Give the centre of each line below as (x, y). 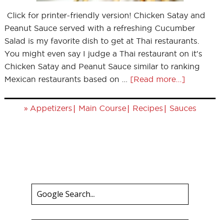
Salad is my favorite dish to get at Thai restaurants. (102, 41)
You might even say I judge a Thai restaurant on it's (103, 54)
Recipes (148, 108)
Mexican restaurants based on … (67, 79)
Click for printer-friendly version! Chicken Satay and (105, 15)
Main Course (102, 108)
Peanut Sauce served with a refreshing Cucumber (99, 28)
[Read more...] (157, 79)
